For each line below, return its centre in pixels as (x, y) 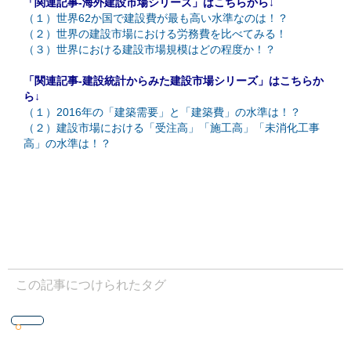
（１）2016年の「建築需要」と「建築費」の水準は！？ (162, 112)
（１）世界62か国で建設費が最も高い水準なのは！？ (156, 18)
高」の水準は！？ (67, 143)
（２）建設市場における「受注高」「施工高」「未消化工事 (172, 127)
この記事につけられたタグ (91, 284)
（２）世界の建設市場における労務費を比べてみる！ (155, 33)
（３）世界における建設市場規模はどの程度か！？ (150, 49)
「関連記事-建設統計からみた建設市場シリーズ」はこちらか (174, 80)
